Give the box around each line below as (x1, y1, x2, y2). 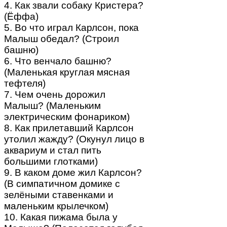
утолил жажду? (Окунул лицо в (4, 133, 144, 144)
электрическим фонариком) (4, 111, 130, 122)
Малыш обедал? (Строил (4, 33, 119, 44)
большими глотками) (4, 156, 98, 167)
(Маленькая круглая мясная (4, 66, 130, 78)
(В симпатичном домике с (4, 178, 120, 189)
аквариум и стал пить (4, 144, 101, 156)
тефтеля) (4, 78, 46, 89)
